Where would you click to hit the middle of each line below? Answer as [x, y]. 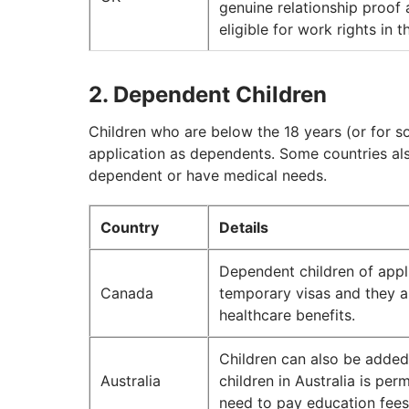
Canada [127, 294]
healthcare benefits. [287, 315]
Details [244, 228]
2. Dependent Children [208, 95]
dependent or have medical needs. [208, 176]
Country [130, 228]
